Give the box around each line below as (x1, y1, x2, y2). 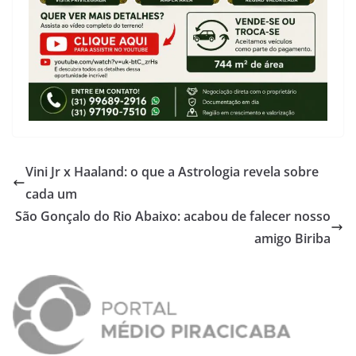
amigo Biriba (254, 229, 331, 247)
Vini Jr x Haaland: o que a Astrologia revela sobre (25, 162, 319, 180)
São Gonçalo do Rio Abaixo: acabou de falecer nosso (15, 207, 331, 225)
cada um (25, 184, 77, 203)
